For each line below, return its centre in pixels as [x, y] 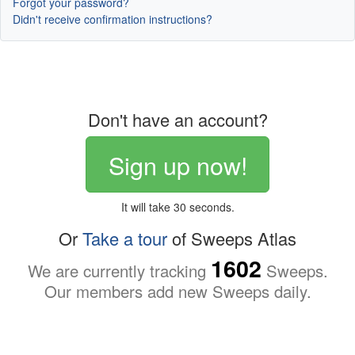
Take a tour [125, 238]
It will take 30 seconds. [177, 206]
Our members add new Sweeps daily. [177, 291]
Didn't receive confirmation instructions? [113, 19]
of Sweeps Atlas [232, 238]
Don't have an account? [177, 120]
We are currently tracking [119, 270]
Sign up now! [177, 164]
